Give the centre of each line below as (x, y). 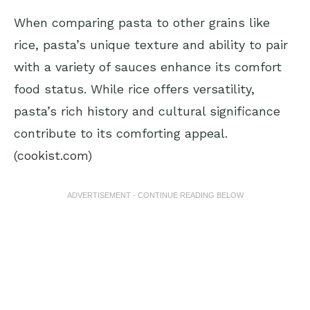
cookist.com (53, 156)
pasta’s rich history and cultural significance (147, 111)
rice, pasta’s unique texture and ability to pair (151, 45)
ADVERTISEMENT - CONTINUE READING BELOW (155, 195)
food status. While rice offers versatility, (134, 89)
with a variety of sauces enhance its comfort (148, 67)
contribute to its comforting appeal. (121, 134)
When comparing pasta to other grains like (142, 23)
